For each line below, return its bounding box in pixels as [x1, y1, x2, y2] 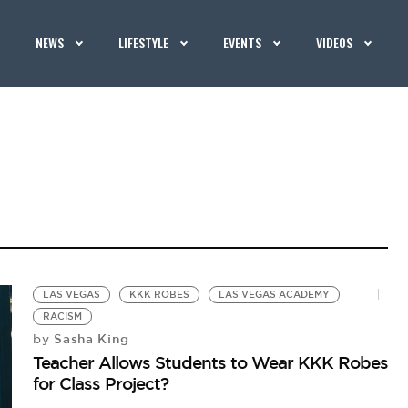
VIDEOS [316, 33, 353, 52]
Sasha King [49, 331, 129, 347]
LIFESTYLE [118, 33, 169, 52]
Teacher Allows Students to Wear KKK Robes [33, 352, 389, 373]
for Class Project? [33, 372, 169, 394]
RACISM [43, 311, 83, 322]
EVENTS [223, 33, 262, 52]
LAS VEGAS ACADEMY [219, 289, 331, 301]
